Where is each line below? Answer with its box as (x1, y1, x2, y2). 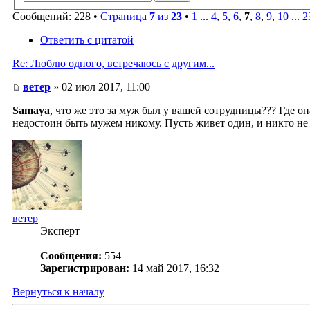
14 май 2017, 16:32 (132, 262, 219, 275)
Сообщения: (40, 250, 102, 262)
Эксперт (40, 225, 80, 237)
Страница (100, 10, 149, 23)
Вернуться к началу (12, 286, 104, 298)
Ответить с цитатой (40, 34, 134, 46)
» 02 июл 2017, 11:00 (51, 81, 150, 93)
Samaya (12, 104, 50, 117)
